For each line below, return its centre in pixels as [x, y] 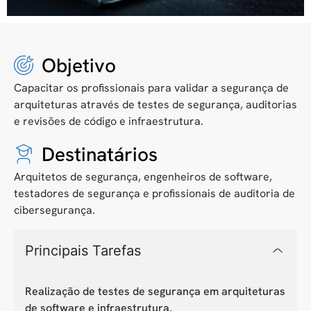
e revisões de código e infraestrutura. [109, 121]
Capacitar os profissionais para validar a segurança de [151, 87]
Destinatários [100, 154]
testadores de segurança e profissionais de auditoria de [154, 194]
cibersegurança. [54, 210]
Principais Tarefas [83, 250]
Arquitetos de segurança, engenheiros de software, [143, 177]
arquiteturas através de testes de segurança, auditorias [155, 104]
